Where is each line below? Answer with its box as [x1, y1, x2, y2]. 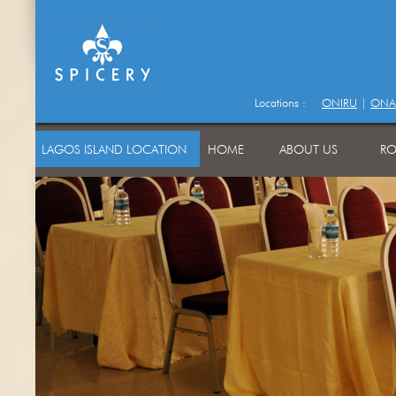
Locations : [255, 95, 316, 110]
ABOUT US [265, 142, 345, 156]
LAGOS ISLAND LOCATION [42, 142, 194, 156]
